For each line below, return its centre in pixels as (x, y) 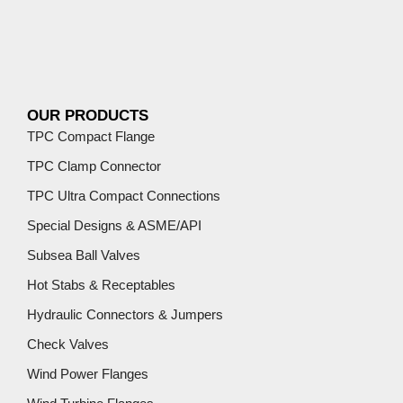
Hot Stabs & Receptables (101, 284)
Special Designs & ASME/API (114, 225)
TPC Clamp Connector (94, 166)
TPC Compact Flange (91, 136)
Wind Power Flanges (88, 373)
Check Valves (68, 344)
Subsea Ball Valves (84, 255)
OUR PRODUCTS (88, 115)
